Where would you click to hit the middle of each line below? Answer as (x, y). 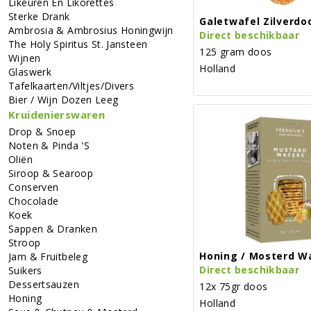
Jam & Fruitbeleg (48, 256)
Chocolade (34, 201)
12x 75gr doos (234, 286)
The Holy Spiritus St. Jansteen (78, 44)
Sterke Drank (39, 16)
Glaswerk (30, 72)
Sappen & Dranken (53, 228)
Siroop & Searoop (51, 173)
